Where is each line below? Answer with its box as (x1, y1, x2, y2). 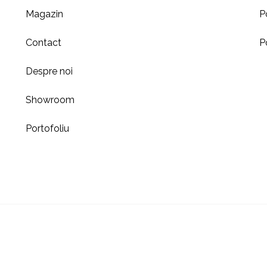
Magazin (26, 8, 64, 20)
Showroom (26, 94, 75, 105)
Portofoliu (26, 123, 70, 134)
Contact (26, 37, 62, 48)
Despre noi (26, 66, 73, 77)
